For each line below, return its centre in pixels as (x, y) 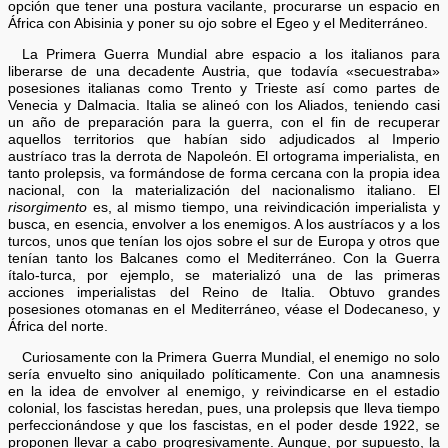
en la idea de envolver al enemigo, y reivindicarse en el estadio (224, 391)
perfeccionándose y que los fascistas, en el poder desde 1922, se (224, 425)
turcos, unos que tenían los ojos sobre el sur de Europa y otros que (224, 242)
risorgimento (48, 208)
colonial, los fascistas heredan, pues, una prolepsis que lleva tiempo (224, 408)
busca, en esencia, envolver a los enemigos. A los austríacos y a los (224, 225)
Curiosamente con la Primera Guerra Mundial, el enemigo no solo (230, 357)
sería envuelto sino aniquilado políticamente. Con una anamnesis (224, 374)
